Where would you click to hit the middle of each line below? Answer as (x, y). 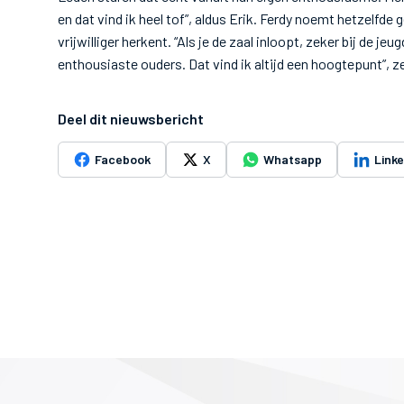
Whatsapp (293, 159)
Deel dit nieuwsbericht (131, 119)
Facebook (123, 159)
